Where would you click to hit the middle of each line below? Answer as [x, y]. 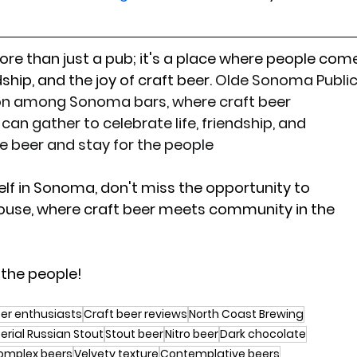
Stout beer [135, 334]
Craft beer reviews [136, 314]
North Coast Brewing [247, 314]
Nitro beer [192, 334]
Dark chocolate [263, 334]
